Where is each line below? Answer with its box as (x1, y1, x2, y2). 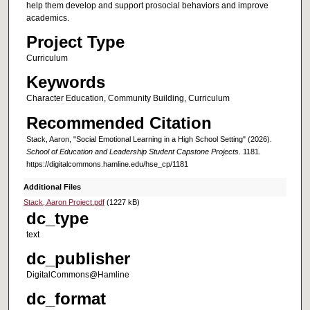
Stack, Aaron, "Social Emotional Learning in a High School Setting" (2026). (26, 134, 272, 143)
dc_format (26, 289, 106, 309)
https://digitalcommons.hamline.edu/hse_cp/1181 (26, 159, 188, 168)
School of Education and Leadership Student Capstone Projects (26, 147, 239, 156)
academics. (26, 12, 69, 23)
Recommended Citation (26, 113, 212, 132)
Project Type (26, 32, 125, 51)
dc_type (26, 208, 89, 228)
